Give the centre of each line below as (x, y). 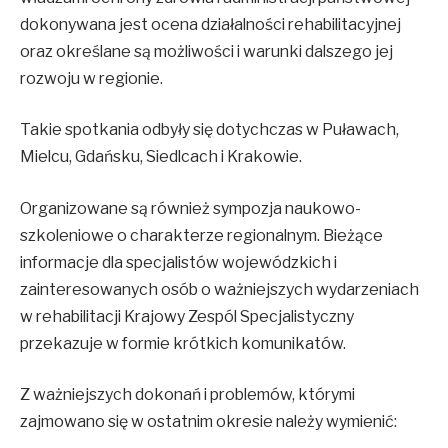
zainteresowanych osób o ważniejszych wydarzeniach (219, 289)
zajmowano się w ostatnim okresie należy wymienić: (208, 422)
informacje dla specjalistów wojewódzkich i (178, 262)
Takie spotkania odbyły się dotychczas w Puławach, (209, 130)
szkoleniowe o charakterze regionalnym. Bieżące (201, 235)
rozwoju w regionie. (91, 78)
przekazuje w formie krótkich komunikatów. (183, 343)
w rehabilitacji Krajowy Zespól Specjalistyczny (187, 316)
